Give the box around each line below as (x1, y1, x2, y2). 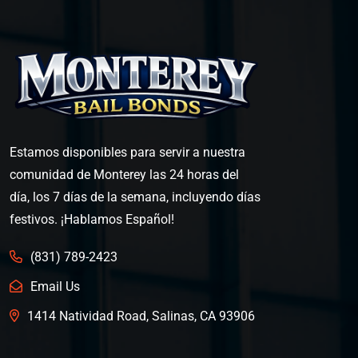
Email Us (30, 278, 80, 294)
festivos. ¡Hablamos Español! (10, 211, 174, 227)
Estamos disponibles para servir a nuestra (10, 144, 245, 160)
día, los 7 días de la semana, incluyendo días (10, 189, 261, 205)
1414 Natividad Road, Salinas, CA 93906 (27, 308, 255, 324)
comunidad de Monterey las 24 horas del (10, 166, 239, 182)
